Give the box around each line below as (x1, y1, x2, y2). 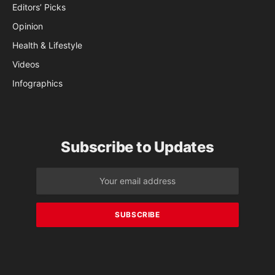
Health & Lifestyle (12, 39, 82, 50)
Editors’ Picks (12, 1, 66, 12)
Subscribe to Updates (61, 137, 214, 156)
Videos (12, 58, 39, 69)
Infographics (12, 77, 63, 88)
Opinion (12, 20, 43, 31)
